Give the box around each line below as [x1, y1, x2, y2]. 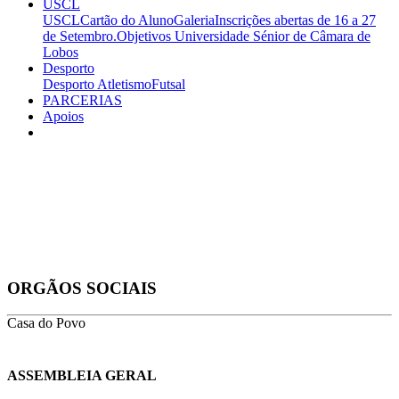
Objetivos [117, 28, 171, 44]
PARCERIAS [43, 93, 122, 108]
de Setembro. [43, 28, 117, 44]
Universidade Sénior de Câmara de [171, 28, 370, 44]
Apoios [43, 109, 84, 124]
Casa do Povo [7, 315, 85, 331]
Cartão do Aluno [80, 12, 174, 28]
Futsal [151, 77, 185, 92]
